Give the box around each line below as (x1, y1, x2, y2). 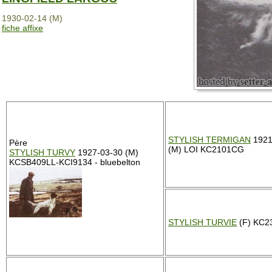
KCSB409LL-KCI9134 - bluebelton (9, 157, 140, 167)
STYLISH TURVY (9, 148, 75, 157)
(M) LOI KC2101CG (168, 144, 244, 154)
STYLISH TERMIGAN (168, 135, 251, 144)
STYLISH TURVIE (168, 217, 237, 227)
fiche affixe (2, 22, 43, 33)
